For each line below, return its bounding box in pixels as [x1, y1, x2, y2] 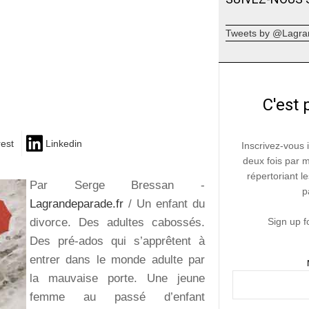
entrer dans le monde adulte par [30, 252, 206, 266]
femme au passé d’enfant [30, 290, 206, 303]
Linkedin [46, 138, 82, 150]
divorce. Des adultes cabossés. [30, 215, 206, 229]
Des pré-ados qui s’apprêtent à [30, 234, 206, 248]
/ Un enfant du [128, 197, 206, 210]
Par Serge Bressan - [30, 178, 206, 192]
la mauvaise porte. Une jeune [30, 271, 206, 285]
